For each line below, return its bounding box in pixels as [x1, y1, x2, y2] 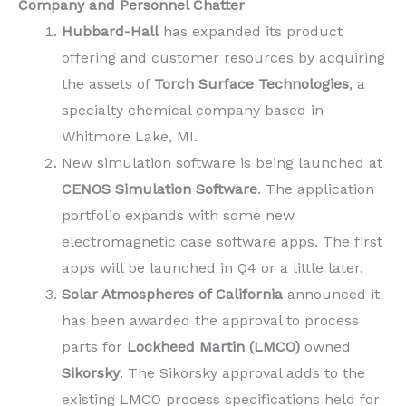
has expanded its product [159, 23, 343, 41]
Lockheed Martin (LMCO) [127, 338, 300, 356]
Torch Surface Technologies [154, 75, 349, 93]
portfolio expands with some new [62, 207, 295, 225]
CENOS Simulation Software [62, 180, 257, 198]
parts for [62, 338, 127, 356]
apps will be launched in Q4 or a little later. [62, 259, 363, 277]
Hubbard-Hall [62, 23, 159, 41]
